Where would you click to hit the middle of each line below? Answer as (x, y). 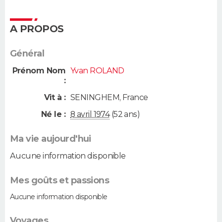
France (135, 97)
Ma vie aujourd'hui (51, 139)
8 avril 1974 (90, 114)
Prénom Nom (39, 71)
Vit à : (55, 97)
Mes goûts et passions (60, 181)
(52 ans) (125, 114)
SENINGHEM (95, 97)
